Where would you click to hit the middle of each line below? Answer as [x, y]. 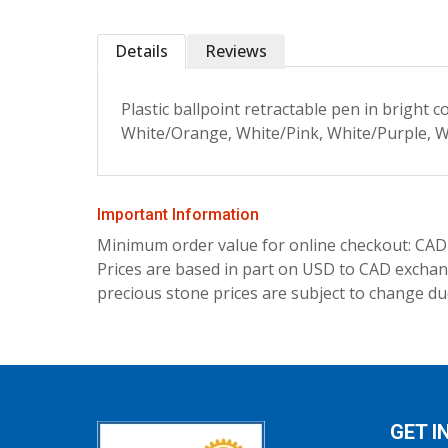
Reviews [236, 51]
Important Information [178, 214]
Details [141, 51]
